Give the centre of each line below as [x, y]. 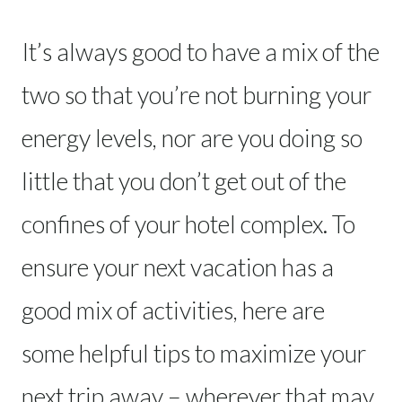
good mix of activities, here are [173, 310]
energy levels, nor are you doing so [192, 137]
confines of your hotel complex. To [188, 223]
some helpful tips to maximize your [194, 353]
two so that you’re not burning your [197, 94]
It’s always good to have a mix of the [201, 51]
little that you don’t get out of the [184, 180]
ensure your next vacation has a [178, 267]
